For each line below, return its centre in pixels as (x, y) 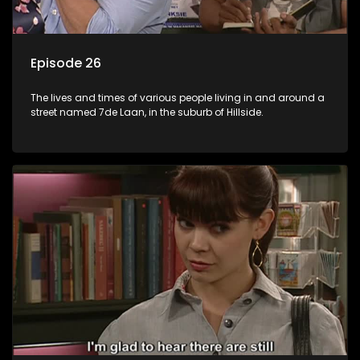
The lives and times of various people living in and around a (178, 97)
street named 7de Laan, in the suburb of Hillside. (147, 112)
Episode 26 (66, 63)
